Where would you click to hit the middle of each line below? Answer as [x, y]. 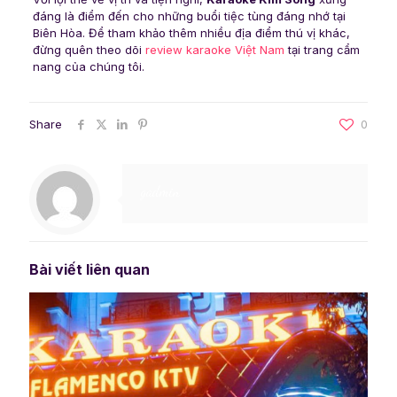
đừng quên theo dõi [89, 50]
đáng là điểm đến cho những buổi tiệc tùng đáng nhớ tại [189, 16]
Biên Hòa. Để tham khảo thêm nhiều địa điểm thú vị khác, [191, 33]
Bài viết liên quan [90, 270]
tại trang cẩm [322, 50]
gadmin [160, 191]
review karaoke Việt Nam [214, 50]
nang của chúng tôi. [88, 67]
